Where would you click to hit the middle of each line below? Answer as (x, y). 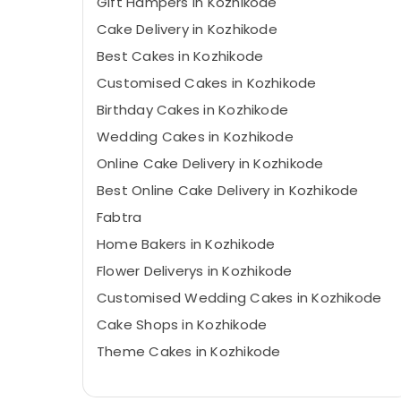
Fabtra (119, 217)
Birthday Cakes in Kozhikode (193, 110)
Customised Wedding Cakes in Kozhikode (239, 298)
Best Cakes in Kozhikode (180, 56)
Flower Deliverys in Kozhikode (195, 271)
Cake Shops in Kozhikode (182, 324)
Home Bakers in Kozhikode (186, 244)
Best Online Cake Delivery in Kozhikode (228, 190)
